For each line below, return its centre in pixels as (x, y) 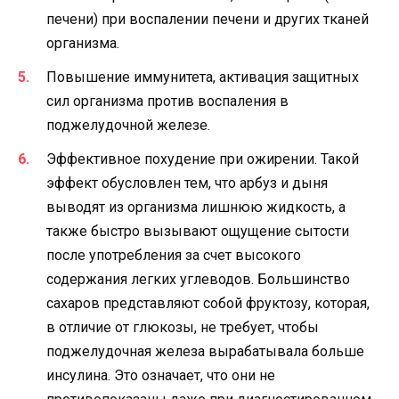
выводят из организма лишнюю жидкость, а (196, 207)
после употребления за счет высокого (174, 255)
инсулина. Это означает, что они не (161, 375)
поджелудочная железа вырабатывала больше (205, 351)
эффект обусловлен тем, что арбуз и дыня (187, 183)
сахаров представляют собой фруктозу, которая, (208, 303)
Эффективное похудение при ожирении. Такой (203, 159)
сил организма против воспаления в (167, 101)
